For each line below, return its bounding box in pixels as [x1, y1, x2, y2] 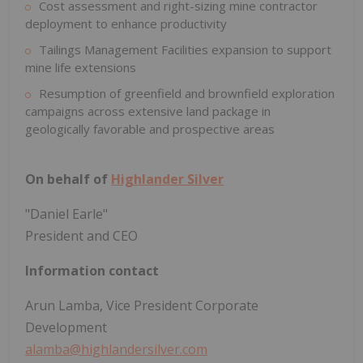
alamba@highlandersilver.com [25, 340, 207, 359]
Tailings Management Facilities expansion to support [39, 41, 331, 58]
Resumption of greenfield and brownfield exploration [39, 85, 335, 102]
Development [25, 318, 107, 337]
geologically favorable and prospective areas [25, 121, 275, 138]
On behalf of [25, 170, 111, 189]
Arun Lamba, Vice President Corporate [25, 297, 258, 315]
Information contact [25, 262, 159, 280]
